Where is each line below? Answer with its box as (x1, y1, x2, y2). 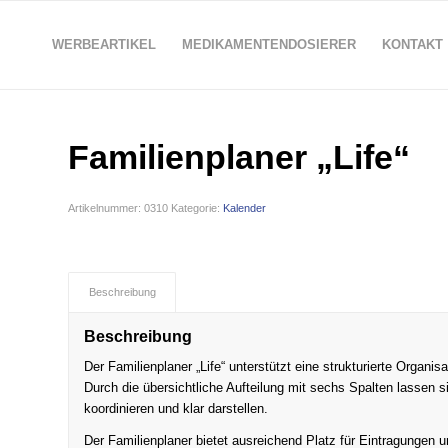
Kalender (223, 202, 267, 214)
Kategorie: (171, 202, 224, 214)
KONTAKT (381, 37, 443, 52)
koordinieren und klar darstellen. (84, 401, 269, 417)
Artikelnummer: (68, 202, 145, 214)
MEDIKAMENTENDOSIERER (181, 37, 356, 52)
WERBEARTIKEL (51, 37, 156, 52)
